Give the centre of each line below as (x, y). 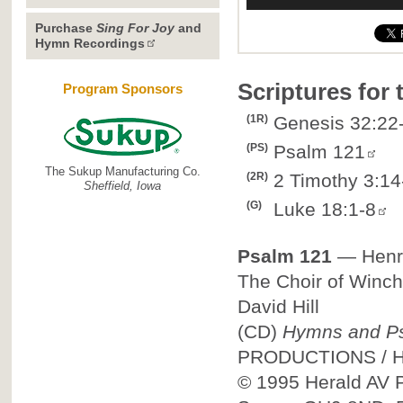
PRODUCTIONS (306, 357)
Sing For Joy (135, 28)
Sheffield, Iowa (122, 186)
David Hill (278, 306)
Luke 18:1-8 (324, 209)
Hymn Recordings (90, 43)
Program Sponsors (122, 89)
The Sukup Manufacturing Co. (122, 171)
